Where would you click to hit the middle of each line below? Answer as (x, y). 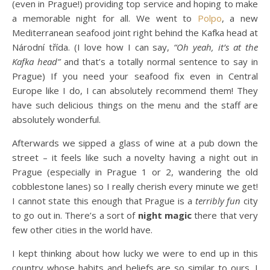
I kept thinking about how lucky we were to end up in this (135, 253)
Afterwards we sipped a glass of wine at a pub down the (135, 143)
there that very (225, 215)
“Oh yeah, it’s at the (216, 47)
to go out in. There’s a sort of (75, 215)
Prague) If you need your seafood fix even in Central (135, 76)
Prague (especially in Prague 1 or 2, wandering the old (135, 171)
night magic (165, 215)
